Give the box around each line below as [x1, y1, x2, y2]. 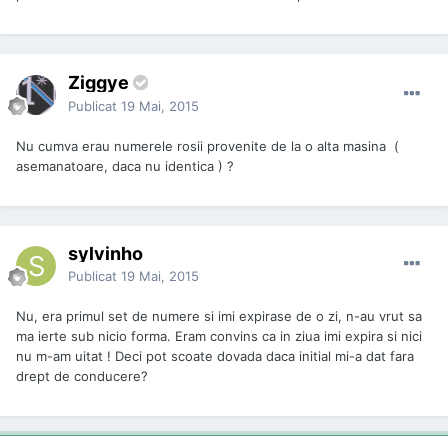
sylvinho [68, 242, 143, 264]
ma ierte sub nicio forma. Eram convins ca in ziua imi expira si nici [16, 327, 422, 344]
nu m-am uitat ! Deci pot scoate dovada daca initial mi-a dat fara [16, 347, 414, 364]
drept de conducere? [16, 367, 148, 384]
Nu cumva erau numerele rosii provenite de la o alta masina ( [16, 137, 399, 154]
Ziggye [68, 71, 129, 93]
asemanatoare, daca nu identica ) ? [16, 157, 234, 174]
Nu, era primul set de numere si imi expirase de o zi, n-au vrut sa [16, 307, 422, 324]
